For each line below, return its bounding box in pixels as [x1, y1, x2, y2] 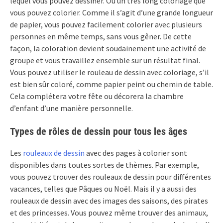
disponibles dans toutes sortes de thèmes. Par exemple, [10, 160, 199, 170]
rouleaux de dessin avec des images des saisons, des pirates [10, 196, 208, 206]
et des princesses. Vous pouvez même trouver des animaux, [10, 208, 208, 218]
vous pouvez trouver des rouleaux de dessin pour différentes [10, 172, 211, 182]
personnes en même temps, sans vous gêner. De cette [10, 31, 192, 42]
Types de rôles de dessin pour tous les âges [10, 125, 187, 138]
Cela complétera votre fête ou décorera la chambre [10, 91, 184, 102]
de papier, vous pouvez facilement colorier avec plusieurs [10, 19, 202, 30]
